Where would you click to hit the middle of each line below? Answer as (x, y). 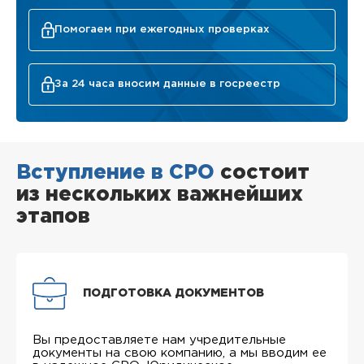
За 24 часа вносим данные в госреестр (167, 84)
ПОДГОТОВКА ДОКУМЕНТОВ (173, 293)
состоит (262, 173)
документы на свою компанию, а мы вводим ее (180, 353)
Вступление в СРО (115, 173)
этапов (53, 217)
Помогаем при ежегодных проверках (162, 30)
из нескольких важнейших (160, 195)
